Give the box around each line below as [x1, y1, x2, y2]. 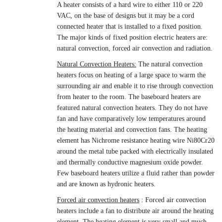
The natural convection [138, 60, 203, 68]
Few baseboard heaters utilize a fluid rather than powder [57, 169, 215, 177]
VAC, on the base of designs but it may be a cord [57, 12, 194, 19]
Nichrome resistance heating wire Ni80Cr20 [92, 137, 215, 144]
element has [57, 137, 92, 144]
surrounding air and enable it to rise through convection [57, 82, 213, 90]
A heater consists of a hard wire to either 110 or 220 [57, 1, 203, 8]
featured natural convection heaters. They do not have [57, 104, 208, 111]
